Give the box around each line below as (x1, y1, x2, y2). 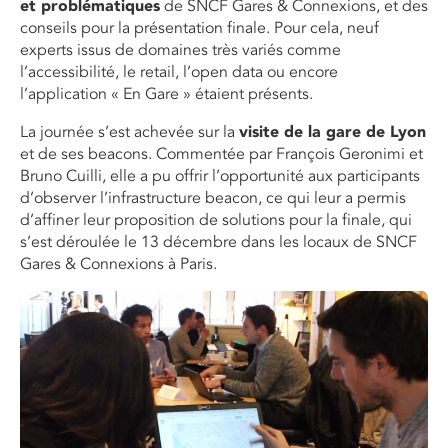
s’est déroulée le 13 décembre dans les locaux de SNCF (20, 232, 417, 253)
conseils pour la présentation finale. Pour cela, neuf (20, 18, 379, 39)
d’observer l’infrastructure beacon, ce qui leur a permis (20, 188, 406, 209)
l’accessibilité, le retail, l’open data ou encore (20, 62, 338, 83)
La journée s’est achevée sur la (20, 122, 239, 143)
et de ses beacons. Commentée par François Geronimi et (20, 144, 423, 165)
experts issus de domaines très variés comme (20, 40, 341, 61)
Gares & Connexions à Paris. (20, 254, 217, 275)
